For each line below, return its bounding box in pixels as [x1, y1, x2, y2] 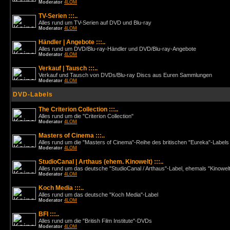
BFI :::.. [39, 210, 59, 218]
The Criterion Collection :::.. [39, 106, 118, 113]
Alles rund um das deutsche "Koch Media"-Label [39, 191, 158, 198]
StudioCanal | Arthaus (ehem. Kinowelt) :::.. [39, 158, 163, 165]
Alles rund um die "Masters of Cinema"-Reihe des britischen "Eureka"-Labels [39, 139, 229, 145]
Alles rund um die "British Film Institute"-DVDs [39, 218, 152, 224]
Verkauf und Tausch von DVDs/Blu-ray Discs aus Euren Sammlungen [39, 72, 212, 78]
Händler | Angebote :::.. [39, 39, 105, 46]
